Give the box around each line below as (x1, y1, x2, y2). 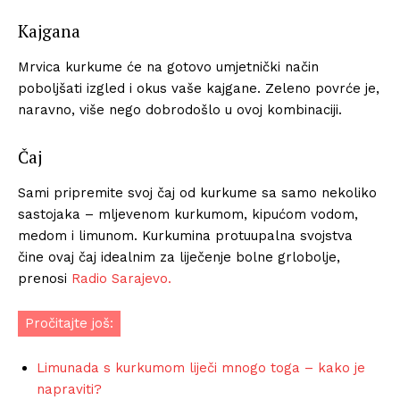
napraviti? (37, 380, 102, 397)
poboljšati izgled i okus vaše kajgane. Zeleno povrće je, (18, 79, 379, 96)
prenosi (18, 270, 71, 287)
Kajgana (18, 19, 80, 42)
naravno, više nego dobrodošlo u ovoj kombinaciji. (18, 101, 342, 118)
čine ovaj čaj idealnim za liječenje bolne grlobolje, (18, 248, 340, 265)
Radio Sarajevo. (71, 270, 171, 287)
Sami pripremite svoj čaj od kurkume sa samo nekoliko (18, 184, 377, 201)
